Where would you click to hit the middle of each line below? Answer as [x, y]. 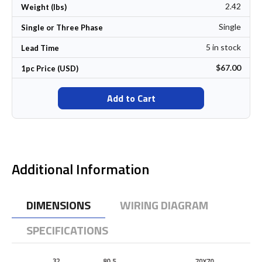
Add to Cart [131, 98]
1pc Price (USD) [50, 68]
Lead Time [40, 48]
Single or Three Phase [62, 27]
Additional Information [80, 169]
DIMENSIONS [58, 205]
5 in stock [223, 47]
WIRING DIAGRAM [164, 205]
